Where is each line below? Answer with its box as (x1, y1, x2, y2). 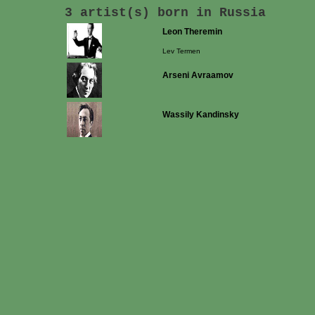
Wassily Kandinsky (162, 110, 239, 120)
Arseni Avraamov (162, 70, 233, 80)
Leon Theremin (162, 27, 222, 37)
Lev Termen (162, 47, 200, 55)
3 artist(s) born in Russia (65, 6, 266, 20)
